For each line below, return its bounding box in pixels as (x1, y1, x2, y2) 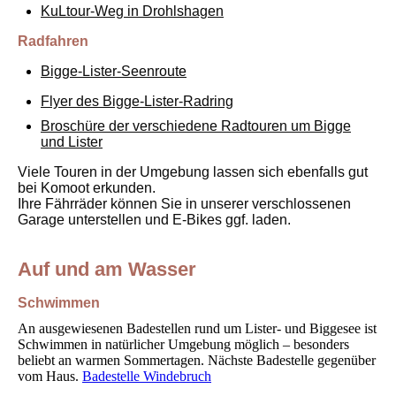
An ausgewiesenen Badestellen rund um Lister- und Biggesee (18, 321, 361, 337)
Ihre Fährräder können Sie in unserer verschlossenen (18, 196, 351, 211)
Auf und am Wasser (18, 258, 196, 280)
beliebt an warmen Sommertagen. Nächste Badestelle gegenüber (18, 353, 376, 369)
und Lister (41, 134, 103, 149)
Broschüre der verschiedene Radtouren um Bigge (41, 118, 351, 133)
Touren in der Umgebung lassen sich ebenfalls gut (54, 164, 368, 179)
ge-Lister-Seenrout (62, 64, 179, 79)
